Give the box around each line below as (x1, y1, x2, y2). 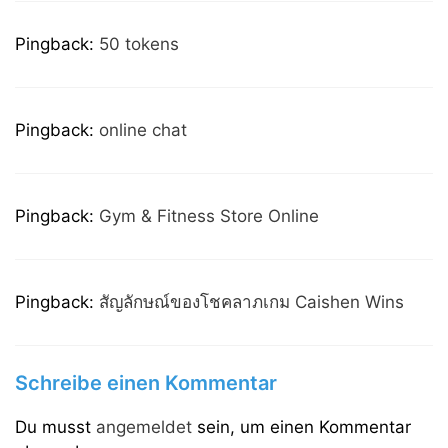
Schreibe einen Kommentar (15, 371, 277, 395)
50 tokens (99, 33, 179, 54)
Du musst (15, 417, 96, 437)
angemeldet (96, 417, 192, 437)
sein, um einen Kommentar (192, 417, 411, 437)
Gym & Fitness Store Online (99, 205, 319, 226)
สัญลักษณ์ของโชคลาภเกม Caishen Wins (99, 291, 404, 312)
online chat (99, 119, 187, 140)
